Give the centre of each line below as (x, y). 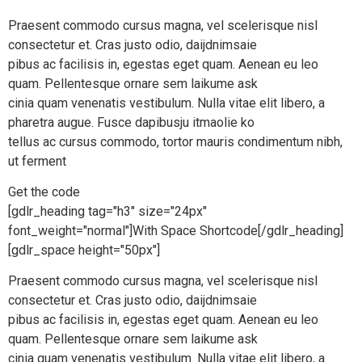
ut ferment (37, 161)
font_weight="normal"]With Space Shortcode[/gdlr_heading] (176, 230)
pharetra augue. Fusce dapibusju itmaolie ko (131, 122)
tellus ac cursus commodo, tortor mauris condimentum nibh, (175, 141)
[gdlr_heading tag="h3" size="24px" (107, 211)
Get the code (44, 192)
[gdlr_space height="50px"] (84, 250)
